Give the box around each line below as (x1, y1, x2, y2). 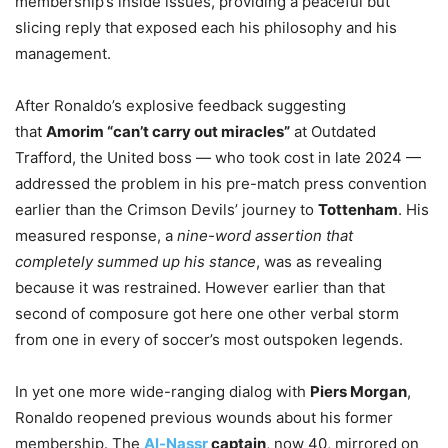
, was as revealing (256, 252, 382, 272)
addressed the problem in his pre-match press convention (15, 174, 427, 194)
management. (15, 44, 111, 64)
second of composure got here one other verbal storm (15, 304, 399, 324)
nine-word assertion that (177, 226, 353, 246)
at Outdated (290, 122, 376, 142)
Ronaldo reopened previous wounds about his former (15, 408, 393, 428)
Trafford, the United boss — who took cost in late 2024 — (15, 148, 421, 168)
